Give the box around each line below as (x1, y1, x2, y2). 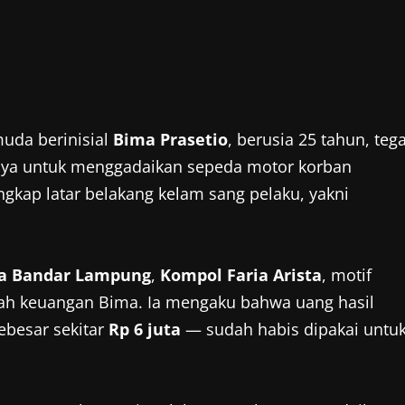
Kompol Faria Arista (160, 264, 322, 287)
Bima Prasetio (113, 128, 228, 151)
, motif (322, 264, 372, 287)
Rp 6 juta (108, 318, 181, 341)
